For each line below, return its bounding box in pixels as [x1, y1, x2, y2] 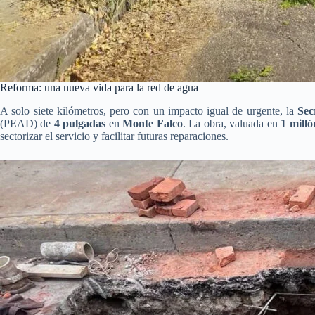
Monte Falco [122, 117, 183, 129]
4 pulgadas [53, 117, 106, 129]
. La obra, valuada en [182, 117, 281, 129]
